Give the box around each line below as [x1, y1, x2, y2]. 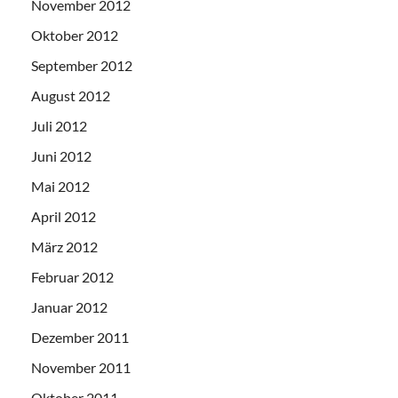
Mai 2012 [31, 178, 90, 195]
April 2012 [31, 208, 96, 225]
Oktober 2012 [31, 27, 118, 44]
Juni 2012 [31, 147, 92, 164]
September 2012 [31, 57, 132, 74]
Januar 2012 [31, 298, 107, 315]
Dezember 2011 [31, 329, 129, 346]
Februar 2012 [31, 268, 114, 285]
